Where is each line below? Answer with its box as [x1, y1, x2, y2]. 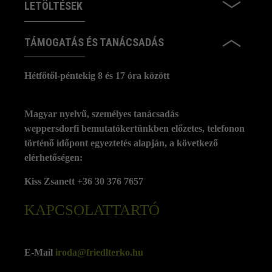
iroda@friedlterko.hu [55, 247, 143, 258]
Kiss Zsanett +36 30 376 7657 [24, 176, 143, 187]
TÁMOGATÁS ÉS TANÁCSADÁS [24, 36, 164, 49]
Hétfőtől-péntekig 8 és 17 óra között [24, 70, 169, 81]
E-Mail [24, 247, 55, 258]
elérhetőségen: [24, 152, 83, 163]
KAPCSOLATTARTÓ [24, 202, 160, 219]
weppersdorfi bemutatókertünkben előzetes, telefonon [24, 123, 245, 134]
